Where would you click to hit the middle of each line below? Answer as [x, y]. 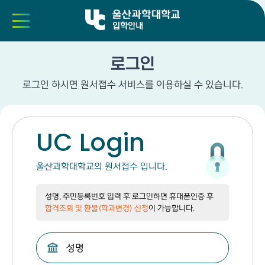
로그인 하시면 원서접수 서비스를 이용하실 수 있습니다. [132, 85]
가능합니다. [176, 208]
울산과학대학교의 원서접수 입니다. [102, 167]
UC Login [91, 142]
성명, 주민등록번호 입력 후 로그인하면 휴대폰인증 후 [129, 196]
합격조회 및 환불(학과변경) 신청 [97, 208]
